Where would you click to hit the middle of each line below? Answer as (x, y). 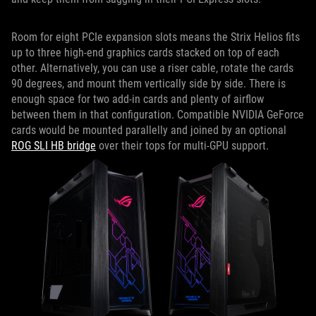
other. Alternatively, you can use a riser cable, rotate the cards (152, 68)
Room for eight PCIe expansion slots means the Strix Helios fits (156, 37)
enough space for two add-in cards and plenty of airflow (138, 99)
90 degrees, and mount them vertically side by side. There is (148, 83)
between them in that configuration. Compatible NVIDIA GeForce (158, 114)
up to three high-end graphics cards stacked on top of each (145, 52)
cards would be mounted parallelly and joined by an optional (149, 130)
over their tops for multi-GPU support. (182, 145)
